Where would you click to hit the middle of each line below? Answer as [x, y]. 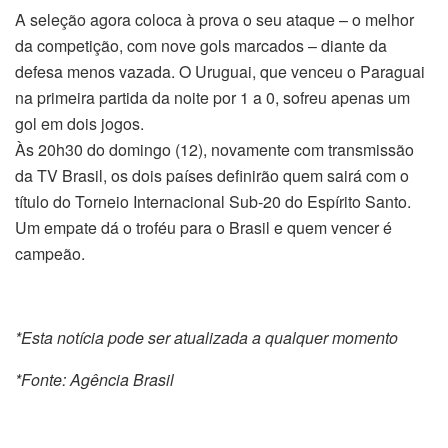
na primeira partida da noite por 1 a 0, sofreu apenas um [212, 98]
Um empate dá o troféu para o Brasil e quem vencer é [203, 228]
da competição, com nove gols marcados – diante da [201, 46]
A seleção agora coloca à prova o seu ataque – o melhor [214, 20]
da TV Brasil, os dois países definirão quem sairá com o [212, 176]
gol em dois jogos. [79, 124]
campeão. [50, 254]
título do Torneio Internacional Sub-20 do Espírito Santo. [213, 202]
